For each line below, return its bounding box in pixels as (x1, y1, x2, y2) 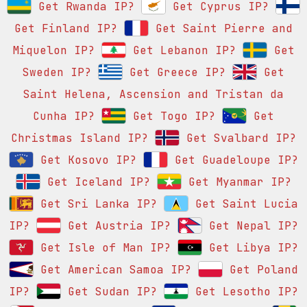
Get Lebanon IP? (126, 43, 236, 58)
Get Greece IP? (123, 65, 225, 80)
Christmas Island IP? (11, 131, 148, 146)
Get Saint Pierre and (149, 21, 293, 36)
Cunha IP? (33, 109, 95, 124)
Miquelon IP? (12, 43, 95, 58)
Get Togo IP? (126, 109, 215, 124)
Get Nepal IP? (202, 219, 298, 234)
